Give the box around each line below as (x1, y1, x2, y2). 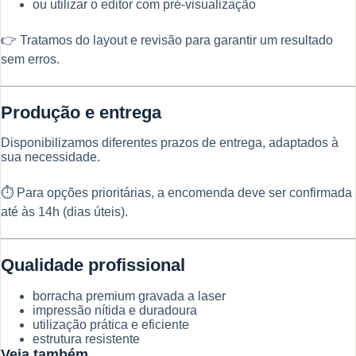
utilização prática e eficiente (33, 317, 189, 331)
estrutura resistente (33, 331, 140, 346)
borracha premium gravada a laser (33, 288, 226, 303)
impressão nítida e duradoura (33, 303, 197, 317)
